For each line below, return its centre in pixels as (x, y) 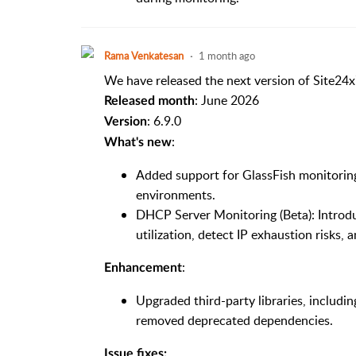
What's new (137, 142)
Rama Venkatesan (143, 55)
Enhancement (143, 267)
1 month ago (226, 55)
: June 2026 (226, 100)
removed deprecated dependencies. (234, 320)
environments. (175, 194)
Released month (149, 101)
